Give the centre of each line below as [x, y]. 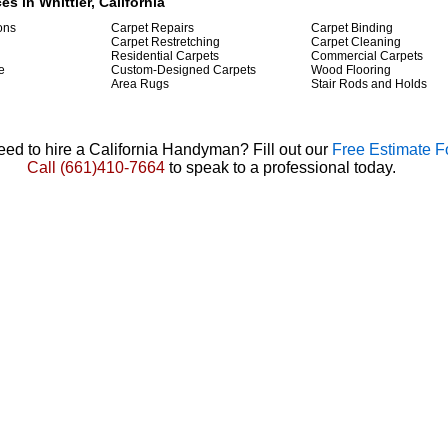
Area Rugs [140, 84]
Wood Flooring [351, 70]
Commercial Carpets [367, 56]
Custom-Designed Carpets [183, 70]
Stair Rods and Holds [369, 84]
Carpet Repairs [152, 28]
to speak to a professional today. [280, 167]
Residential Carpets [165, 56]
